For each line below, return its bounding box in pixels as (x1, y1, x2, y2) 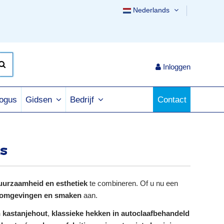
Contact (157, 94, 186, 104)
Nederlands (131, 6, 171, 14)
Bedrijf (70, 95, 96, 104)
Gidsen (25, 95, 54, 104)
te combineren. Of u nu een (87, 179, 178, 188)
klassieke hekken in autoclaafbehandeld (51, 209, 189, 218)
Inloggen (163, 62, 190, 71)
